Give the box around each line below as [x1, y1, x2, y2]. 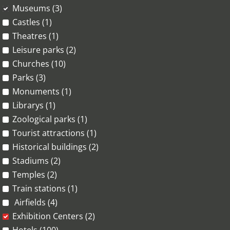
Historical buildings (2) [12, 141, 99, 152]
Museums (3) [12, 3, 62, 14]
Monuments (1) [12, 86, 71, 97]
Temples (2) [12, 169, 57, 180]
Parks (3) [12, 72, 46, 83]
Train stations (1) [12, 183, 78, 194]
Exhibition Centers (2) [12, 210, 95, 222]
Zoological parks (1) [12, 113, 87, 125]
